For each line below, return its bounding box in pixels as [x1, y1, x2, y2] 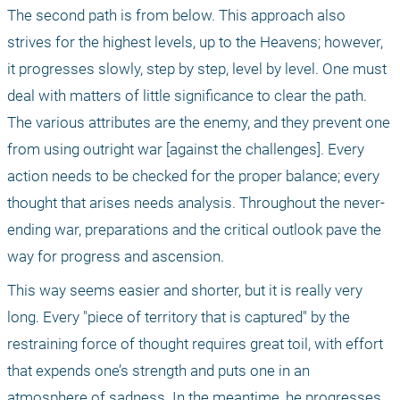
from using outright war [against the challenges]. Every [7, 139, 364, 158]
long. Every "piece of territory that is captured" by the [7, 307, 350, 326]
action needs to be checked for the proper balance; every [7, 166, 379, 185]
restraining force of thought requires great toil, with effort [7, 334, 383, 353]
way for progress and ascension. [7, 246, 224, 265]
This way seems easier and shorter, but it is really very [7, 280, 362, 299]
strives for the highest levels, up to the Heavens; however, [7, 32, 383, 51]
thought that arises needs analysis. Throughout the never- [7, 193, 385, 212]
